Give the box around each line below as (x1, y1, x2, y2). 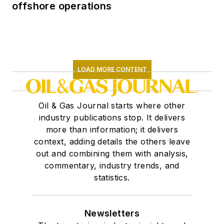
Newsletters (84, 207, 140, 218)
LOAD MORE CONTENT (77, 65, 147, 73)
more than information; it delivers (45, 124, 178, 134)
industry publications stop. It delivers (38, 112, 185, 122)
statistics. (94, 172, 130, 182)
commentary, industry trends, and (44, 160, 179, 170)
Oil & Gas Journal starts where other (38, 100, 185, 110)
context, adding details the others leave (34, 136, 190, 146)
